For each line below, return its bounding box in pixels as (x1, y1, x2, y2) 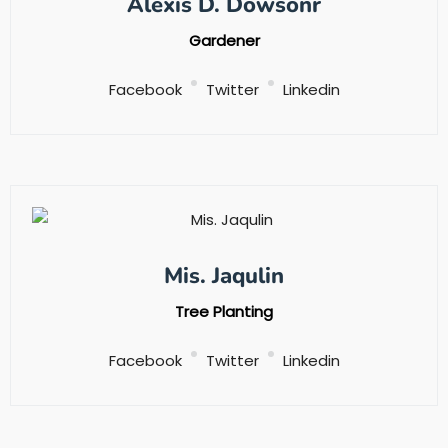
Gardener (188, 30, 260, 52)
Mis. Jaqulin (164, 261, 284, 292)
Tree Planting (175, 301, 273, 323)
